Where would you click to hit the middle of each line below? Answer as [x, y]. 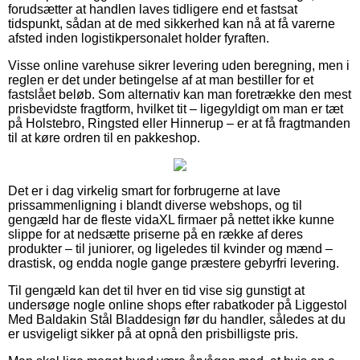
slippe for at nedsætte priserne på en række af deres [155, 234]
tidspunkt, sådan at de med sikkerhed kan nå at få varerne [172, 23]
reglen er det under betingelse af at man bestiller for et [161, 80]
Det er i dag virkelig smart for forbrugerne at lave [144, 190]
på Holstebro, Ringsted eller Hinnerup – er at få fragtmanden [179, 123]
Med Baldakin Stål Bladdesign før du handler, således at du [177, 319]
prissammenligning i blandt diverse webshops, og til [155, 205]
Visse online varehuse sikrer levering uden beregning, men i [179, 65]
